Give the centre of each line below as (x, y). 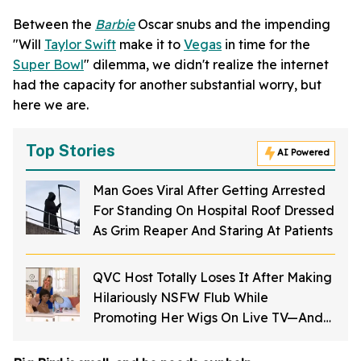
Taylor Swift (80, 44)
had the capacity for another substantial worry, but (167, 84)
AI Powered (303, 153)
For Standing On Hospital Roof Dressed (214, 210)
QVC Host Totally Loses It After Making (212, 277)
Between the (54, 24)
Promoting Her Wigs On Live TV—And (208, 317)
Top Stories (71, 150)
